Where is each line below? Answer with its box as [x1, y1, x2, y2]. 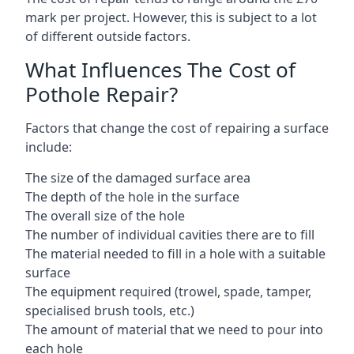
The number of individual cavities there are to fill [25, 226, 314, 243]
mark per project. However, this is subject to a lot [25, 9, 317, 26]
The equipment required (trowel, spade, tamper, [25, 283, 311, 300]
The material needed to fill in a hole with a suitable [25, 245, 326, 262]
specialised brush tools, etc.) [25, 302, 194, 319]
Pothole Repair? [25, 80, 178, 108]
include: [25, 138, 72, 156]
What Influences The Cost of [25, 55, 296, 84]
